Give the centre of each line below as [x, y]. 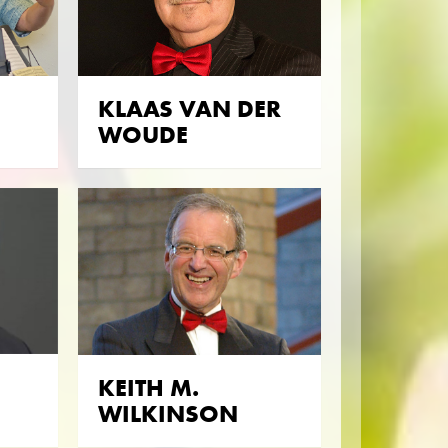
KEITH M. [148, 387]
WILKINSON [167, 413]
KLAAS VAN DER [189, 108]
